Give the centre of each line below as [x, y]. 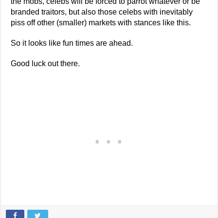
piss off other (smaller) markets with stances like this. [101, 22]
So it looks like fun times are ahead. [72, 43]
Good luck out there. [45, 63]
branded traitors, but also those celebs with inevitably [102, 12]
